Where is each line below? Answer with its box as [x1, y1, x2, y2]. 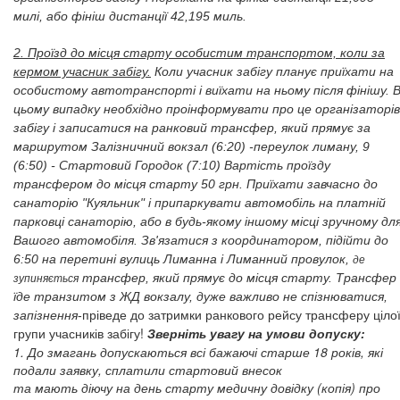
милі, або [13, 9, 68, 23]
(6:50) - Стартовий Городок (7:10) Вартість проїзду [13, 158, 330, 172]
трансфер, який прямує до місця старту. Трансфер [82, 271, 396, 285]
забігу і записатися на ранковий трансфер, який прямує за [13, 121, 371, 135]
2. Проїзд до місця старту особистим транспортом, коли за [13, 46, 385, 60]
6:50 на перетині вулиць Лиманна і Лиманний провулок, [13, 252, 349, 266]
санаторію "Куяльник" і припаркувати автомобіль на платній [13, 196, 386, 210]
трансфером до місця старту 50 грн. [13, 177, 243, 191]
